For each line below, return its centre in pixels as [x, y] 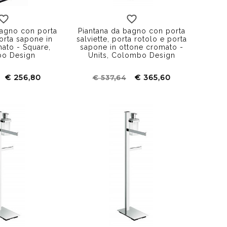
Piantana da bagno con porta [131, 31]
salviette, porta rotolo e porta [131, 39]
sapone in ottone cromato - [131, 47]
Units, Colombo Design [131, 55]
